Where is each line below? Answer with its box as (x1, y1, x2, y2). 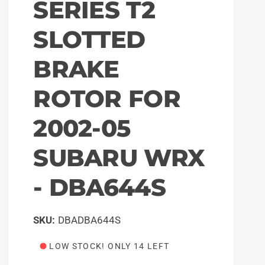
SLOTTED (33, 24, 146, 54)
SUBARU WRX (33, 143, 205, 172)
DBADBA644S (57, 214, 121, 226)
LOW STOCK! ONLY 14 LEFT (49, 241, 170, 251)
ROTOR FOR (33, 83, 180, 113)
